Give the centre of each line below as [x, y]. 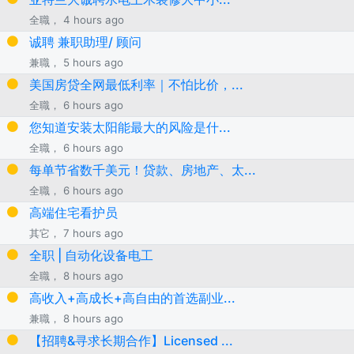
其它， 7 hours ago [76, 233]
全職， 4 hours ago [76, 19]
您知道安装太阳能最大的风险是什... [130, 127]
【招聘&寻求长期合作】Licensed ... [131, 340]
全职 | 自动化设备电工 [91, 255]
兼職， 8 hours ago [76, 318]
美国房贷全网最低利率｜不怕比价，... [136, 84]
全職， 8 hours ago [76, 275]
